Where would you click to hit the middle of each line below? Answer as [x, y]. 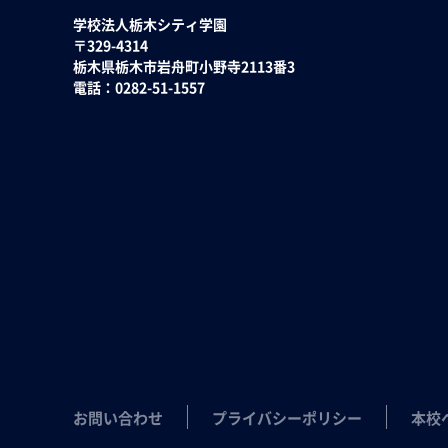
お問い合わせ [117, 417]
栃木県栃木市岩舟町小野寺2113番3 [183, 66]
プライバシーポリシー [286, 417]
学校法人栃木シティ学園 [149, 24]
